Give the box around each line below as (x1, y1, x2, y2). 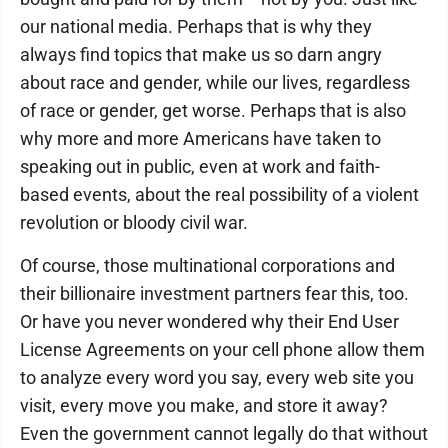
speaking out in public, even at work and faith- (20, 156, 380, 177)
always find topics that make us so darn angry (20, 44, 382, 65)
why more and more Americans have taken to (20, 128, 381, 149)
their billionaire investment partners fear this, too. (20, 283, 409, 304)
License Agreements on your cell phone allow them (20, 339, 425, 360)
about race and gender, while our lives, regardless (20, 72, 410, 93)
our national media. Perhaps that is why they (20, 16, 372, 37)
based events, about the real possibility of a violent (20, 184, 419, 205)
